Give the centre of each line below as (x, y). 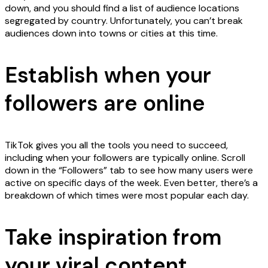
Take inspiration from (113, 237)
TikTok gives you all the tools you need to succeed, (116, 145)
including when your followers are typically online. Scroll (125, 158)
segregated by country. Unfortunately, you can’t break (124, 21)
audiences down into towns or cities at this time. (111, 33)
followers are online (105, 103)
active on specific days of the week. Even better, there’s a (131, 183)
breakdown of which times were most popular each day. (127, 196)
